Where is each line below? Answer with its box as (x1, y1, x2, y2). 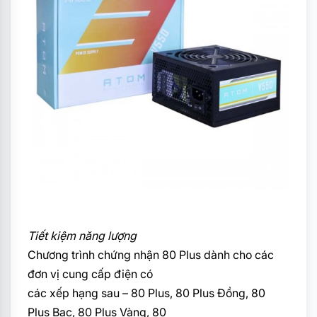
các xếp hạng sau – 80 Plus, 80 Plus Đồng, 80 (28, 285, 265, 300)
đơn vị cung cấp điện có (28, 266, 153, 281)
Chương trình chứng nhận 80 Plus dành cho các (28, 247, 274, 262)
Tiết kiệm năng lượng (28, 228, 137, 243)
